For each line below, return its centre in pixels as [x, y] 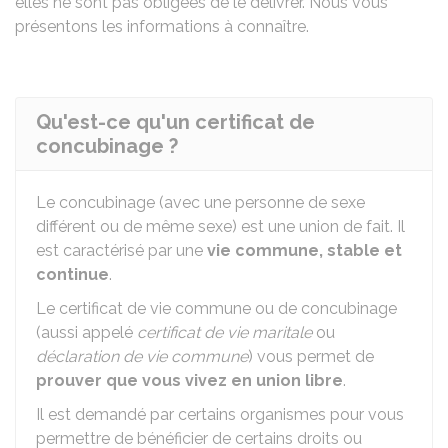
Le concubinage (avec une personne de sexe [200, 202]
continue [72, 274]
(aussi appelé [86, 332]
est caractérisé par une [121, 250]
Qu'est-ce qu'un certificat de [175, 122]
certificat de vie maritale [224, 332]
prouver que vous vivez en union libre [189, 380]
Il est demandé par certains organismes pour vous [220, 414]
